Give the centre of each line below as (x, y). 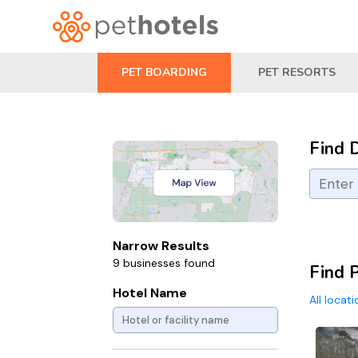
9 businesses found (164, 263)
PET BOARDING (164, 72)
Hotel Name (150, 292)
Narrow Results (161, 245)
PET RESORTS (297, 72)
